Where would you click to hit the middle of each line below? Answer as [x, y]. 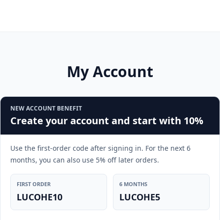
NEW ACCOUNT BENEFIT [46, 108]
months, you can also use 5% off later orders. [85, 160]
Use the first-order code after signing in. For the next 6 [100, 148]
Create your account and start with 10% [107, 121]
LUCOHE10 [40, 197]
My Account [110, 71]
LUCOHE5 [140, 197]
